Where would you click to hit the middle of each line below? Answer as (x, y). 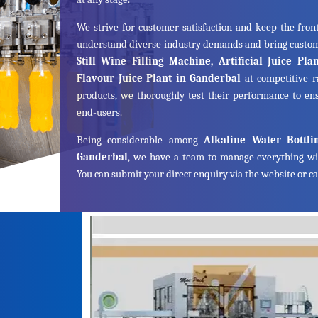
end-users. (99, 112)
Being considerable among (141, 140)
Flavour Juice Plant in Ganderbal (161, 78)
